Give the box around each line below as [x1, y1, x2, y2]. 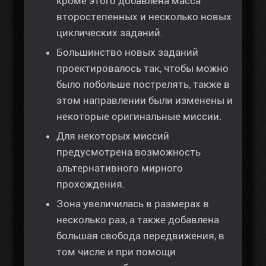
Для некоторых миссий [56, 130, 169, 142]
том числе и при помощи [56, 246, 176, 258]
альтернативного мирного [56, 162, 183, 175]
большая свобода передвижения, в [56, 230, 224, 242]
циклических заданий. [56, 27, 163, 39]
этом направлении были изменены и [56, 94, 233, 107]
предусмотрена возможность [56, 146, 201, 159]
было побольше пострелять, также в [56, 78, 230, 91]
